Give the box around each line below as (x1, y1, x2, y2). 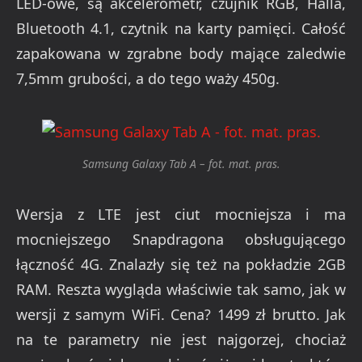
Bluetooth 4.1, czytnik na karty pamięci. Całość (16, 18, 346, 38)
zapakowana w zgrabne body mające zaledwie (16, 43, 346, 63)
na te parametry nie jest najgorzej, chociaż (16, 330, 346, 350)
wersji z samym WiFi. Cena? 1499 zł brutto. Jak (16, 305, 346, 325)
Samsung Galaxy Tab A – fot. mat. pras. (82, 155, 280, 171)
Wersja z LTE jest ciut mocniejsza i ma (16, 204, 346, 225)
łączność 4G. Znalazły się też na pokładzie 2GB (16, 255, 346, 275)
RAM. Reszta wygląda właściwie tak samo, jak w (16, 280, 346, 300)
